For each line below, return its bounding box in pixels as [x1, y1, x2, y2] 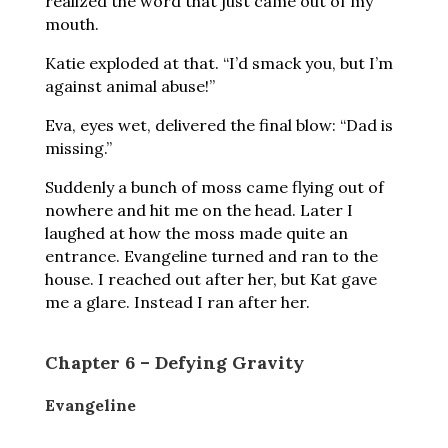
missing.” [44, 138, 112, 158]
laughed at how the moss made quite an [44, 223, 348, 243]
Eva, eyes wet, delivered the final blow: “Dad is [44, 115, 393, 135]
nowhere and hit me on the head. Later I [44, 200, 353, 220]
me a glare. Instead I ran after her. [44, 292, 310, 312]
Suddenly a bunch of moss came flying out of [44, 177, 384, 197]
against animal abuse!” [44, 76, 215, 96]
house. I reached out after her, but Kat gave [44, 269, 377, 289]
